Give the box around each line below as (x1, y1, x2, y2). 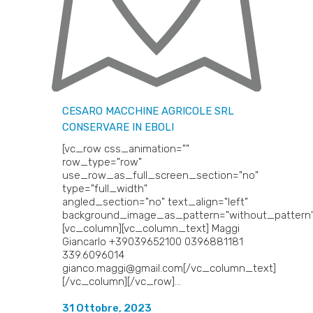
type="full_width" (62, 182, 147, 195)
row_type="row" (62, 155, 142, 168)
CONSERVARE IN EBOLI (62, 120, 174, 133)
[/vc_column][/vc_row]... (62, 275, 181, 288)
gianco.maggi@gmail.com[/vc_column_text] (62, 261, 276, 275)
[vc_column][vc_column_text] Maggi (62, 221, 240, 235)
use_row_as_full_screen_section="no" (62, 168, 259, 182)
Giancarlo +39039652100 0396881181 (62, 235, 243, 248)
